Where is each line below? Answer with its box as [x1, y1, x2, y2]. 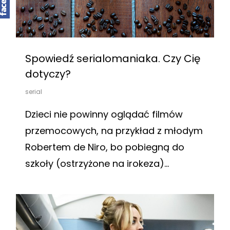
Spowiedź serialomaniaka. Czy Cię [25, 51, 200, 66]
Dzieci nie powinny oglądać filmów [25, 107, 183, 121]
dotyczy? [25, 66, 71, 81]
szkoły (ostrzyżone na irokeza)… [25, 157, 169, 170]
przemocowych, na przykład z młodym [25, 124, 203, 137]
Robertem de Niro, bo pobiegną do [25, 140, 184, 154]
